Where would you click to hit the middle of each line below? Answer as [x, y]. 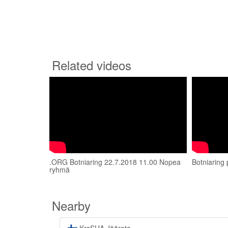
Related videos [92, 65]
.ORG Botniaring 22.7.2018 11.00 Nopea [115, 162]
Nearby [71, 205]
